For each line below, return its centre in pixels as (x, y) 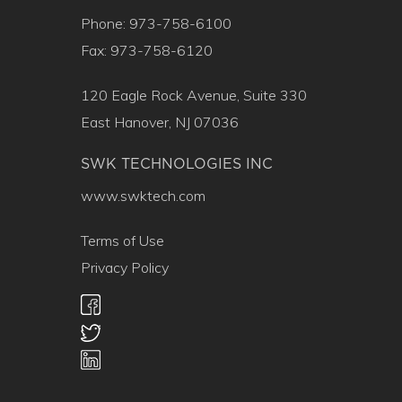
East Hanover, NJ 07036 (160, 122)
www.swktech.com (143, 196)
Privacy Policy (125, 267)
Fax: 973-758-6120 (147, 50)
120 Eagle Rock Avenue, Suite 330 (194, 95)
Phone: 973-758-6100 (156, 23)
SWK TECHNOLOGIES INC (177, 164)
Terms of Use (122, 240)
